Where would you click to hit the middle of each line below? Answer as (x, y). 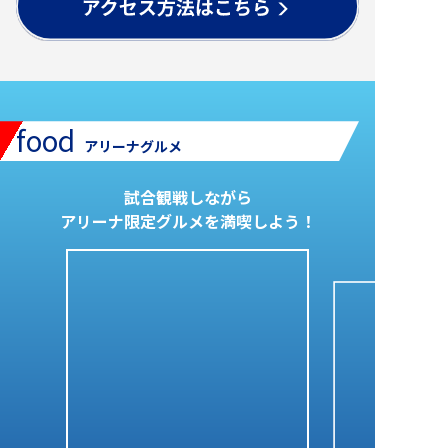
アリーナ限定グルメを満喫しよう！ (187, 221)
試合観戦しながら (187, 197)
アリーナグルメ (133, 146)
